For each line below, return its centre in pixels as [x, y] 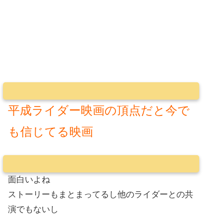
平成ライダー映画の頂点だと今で [99, 110]
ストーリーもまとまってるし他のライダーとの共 [101, 194]
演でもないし [33, 209]
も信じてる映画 [51, 132]
